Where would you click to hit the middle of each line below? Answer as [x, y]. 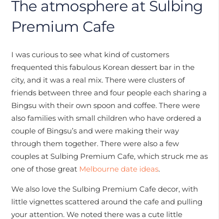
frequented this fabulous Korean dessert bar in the [103, 67]
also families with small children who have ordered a [106, 118]
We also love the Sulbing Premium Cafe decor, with [104, 189]
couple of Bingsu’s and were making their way [95, 131]
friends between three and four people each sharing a [109, 92]
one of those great [45, 169]
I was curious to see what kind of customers [90, 54]
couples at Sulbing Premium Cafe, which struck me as [109, 156]
